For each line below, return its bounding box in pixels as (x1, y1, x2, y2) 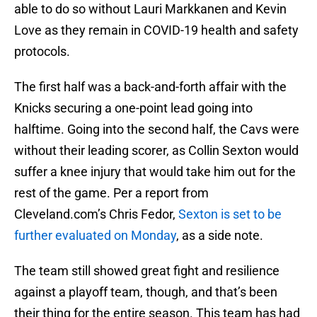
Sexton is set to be (178, 207, 282, 222)
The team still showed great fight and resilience (14, 263, 279, 279)
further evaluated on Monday (14, 228, 176, 243)
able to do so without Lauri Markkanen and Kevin (14, 1, 287, 17)
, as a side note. (176, 228, 263, 243)
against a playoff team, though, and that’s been (14, 284, 277, 300)
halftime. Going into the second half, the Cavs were (14, 122, 299, 137)
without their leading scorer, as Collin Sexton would (14, 143, 299, 158)
